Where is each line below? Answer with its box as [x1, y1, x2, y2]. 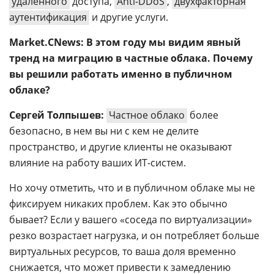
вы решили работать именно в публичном [9, 67, 232, 81]
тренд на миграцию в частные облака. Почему [9, 51, 253, 65]
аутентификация [9, 10, 87, 24]
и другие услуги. [89, 10, 168, 24]
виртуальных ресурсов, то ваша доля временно [9, 245, 236, 258]
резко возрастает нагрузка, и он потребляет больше [9, 229, 259, 242]
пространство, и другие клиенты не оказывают [9, 140, 232, 154]
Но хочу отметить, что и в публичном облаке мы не [9, 181, 255, 194]
